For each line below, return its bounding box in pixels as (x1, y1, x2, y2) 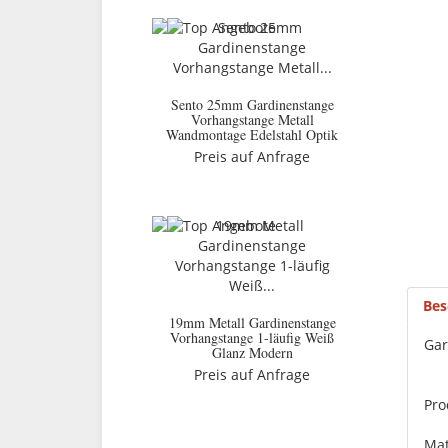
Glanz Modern (211, 343, 293, 362)
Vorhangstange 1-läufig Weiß (170, 328, 334, 347)
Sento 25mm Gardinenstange (170, 95, 334, 114)
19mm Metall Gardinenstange (168, 313, 336, 332)
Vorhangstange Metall (190, 110, 314, 129)
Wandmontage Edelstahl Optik (166, 125, 338, 144)
